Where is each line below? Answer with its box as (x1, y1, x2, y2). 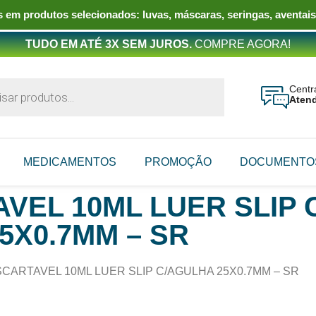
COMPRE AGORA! (192, 38, 291, 50)
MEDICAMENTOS (23, 156, 116, 168)
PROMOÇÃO (145, 156, 212, 168)
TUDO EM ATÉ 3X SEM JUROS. (25, 38, 192, 50)
